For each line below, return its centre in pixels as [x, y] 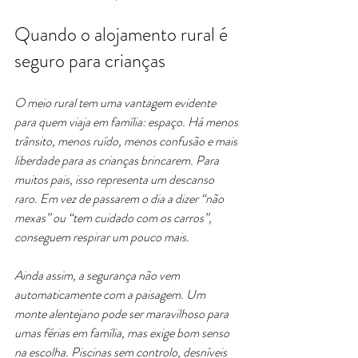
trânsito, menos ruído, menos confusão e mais [127, 141]
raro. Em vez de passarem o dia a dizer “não [120, 199]
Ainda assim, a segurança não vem [98, 275]
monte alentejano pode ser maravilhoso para [123, 314]
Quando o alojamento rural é [123, 34]
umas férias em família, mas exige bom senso [123, 333]
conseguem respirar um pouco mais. [102, 237]
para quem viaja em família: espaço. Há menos [127, 122]
